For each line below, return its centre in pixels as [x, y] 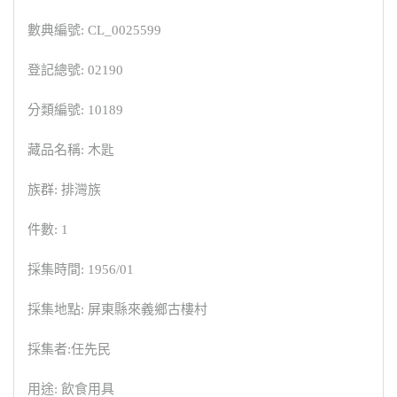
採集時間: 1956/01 [81, 269]
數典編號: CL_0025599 [94, 30]
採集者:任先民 [69, 349]
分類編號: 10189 [75, 109]
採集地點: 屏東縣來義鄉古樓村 [117, 309]
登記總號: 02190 [75, 70]
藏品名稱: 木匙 [71, 149]
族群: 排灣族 [64, 189]
